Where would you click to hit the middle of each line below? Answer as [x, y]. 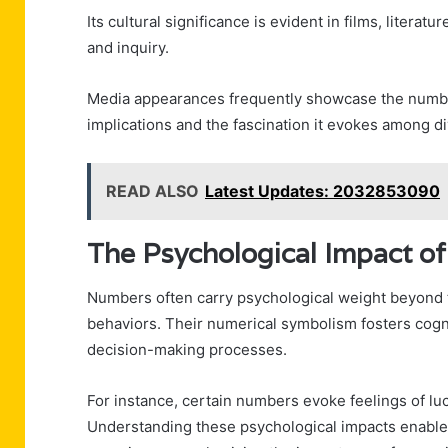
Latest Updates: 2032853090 [322, 190]
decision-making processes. [187, 350]
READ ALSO [152, 190]
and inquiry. [128, 47]
